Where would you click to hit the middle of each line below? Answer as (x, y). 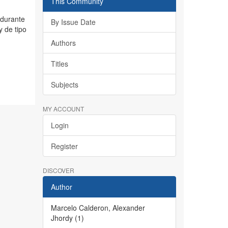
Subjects (64, 84)
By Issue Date (73, 22)
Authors (63, 43)
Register (64, 146)
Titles (59, 64)
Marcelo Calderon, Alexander (98, 208)
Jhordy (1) (67, 218)
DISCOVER (58, 170)
